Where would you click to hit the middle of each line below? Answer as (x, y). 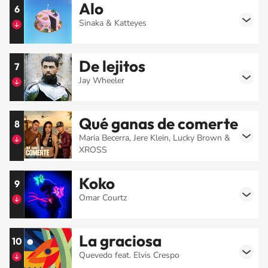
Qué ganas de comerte (159, 123)
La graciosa (120, 240)
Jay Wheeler (102, 80)
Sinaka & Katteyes (113, 23)
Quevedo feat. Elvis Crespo (129, 255)
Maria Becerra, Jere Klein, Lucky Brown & (155, 138)
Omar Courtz (103, 197)
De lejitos (112, 66)
